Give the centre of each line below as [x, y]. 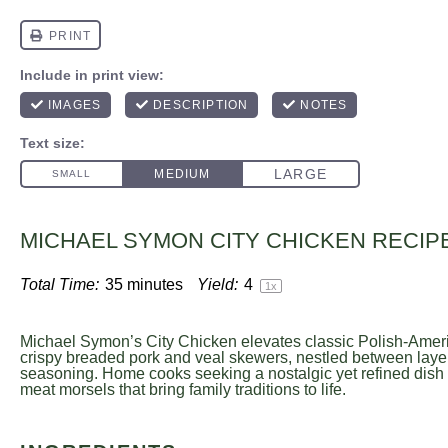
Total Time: [59, 284]
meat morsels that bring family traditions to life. [183, 389]
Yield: [217, 284]
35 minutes [144, 284]
